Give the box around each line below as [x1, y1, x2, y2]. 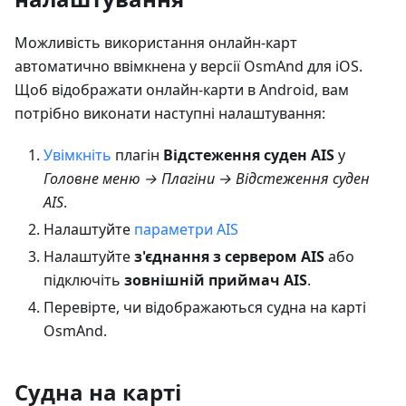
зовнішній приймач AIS [124, 269, 307, 290]
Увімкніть [43, 144, 111, 165]
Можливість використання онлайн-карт [14, 32, 297, 53]
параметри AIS [134, 218, 238, 239]
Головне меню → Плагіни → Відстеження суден [43, 168, 370, 188]
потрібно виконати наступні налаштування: [14, 102, 325, 123]
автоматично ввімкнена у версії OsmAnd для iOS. [14, 55, 362, 76]
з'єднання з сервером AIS [134, 246, 324, 266]
